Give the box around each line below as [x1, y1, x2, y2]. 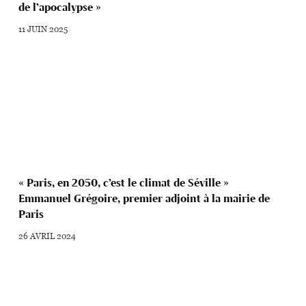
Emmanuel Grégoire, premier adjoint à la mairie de [18, 192, 270, 206]
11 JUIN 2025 [18, 22, 68, 35]
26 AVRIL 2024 [18, 229, 76, 242]
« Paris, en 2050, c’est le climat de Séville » [18, 176, 229, 190]
